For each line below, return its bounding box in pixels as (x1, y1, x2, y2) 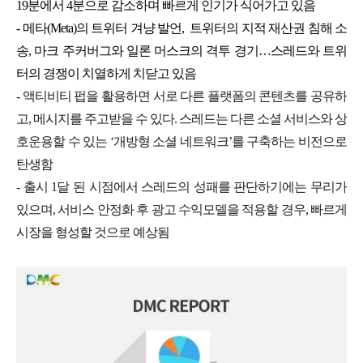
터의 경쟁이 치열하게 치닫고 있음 (16, 66, 196, 80)
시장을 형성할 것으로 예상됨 (16, 224, 169, 239)
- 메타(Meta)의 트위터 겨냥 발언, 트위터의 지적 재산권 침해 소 (16, 20, 347, 35)
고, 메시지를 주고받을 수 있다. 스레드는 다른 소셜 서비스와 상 (16, 111, 347, 126)
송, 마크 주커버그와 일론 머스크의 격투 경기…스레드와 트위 (16, 43, 347, 58)
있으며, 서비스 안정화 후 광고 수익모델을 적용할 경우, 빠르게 (16, 202, 347, 216)
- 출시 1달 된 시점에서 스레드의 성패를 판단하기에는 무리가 (16, 179, 347, 194)
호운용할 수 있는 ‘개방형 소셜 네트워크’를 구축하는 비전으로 (16, 134, 347, 148)
